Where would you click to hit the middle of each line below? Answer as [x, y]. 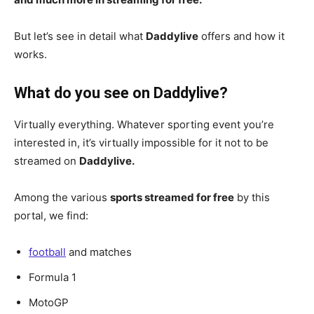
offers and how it [241, 36]
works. [30, 54]
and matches [99, 252]
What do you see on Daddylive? [121, 93]
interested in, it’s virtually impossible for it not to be [141, 143]
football [47, 252]
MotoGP [49, 302]
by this [252, 197]
